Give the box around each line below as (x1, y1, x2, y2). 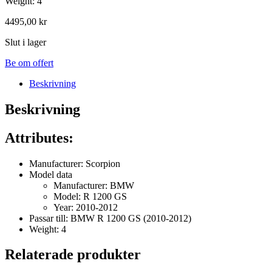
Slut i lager (5, 36, 46, 47)
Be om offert (5, 57, 53, 68)
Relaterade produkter (5, 246, 141, 263)
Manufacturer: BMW (53, 180, 134, 191)
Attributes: (5, 129, 73, 146)
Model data (29, 169, 72, 180)
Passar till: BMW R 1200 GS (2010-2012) (29, 212, 191, 223)
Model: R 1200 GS (53, 191, 127, 202)
